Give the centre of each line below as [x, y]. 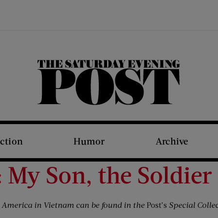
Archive [172, 141]
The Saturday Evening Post [116, 104]
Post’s [157, 205]
